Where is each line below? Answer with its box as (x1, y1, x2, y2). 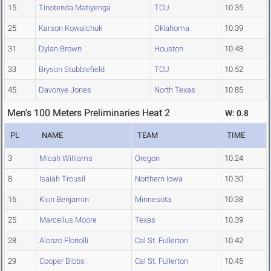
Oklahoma (154, 24, 189, 33)
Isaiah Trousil (39, 174, 85, 184)
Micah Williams (39, 154, 93, 163)
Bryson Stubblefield (39, 65, 105, 74)
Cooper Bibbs (39, 256, 85, 266)
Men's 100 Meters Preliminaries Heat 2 (7, 107, 170, 119)
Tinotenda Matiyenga (39, 3, 111, 13)
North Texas (154, 85, 195, 95)
